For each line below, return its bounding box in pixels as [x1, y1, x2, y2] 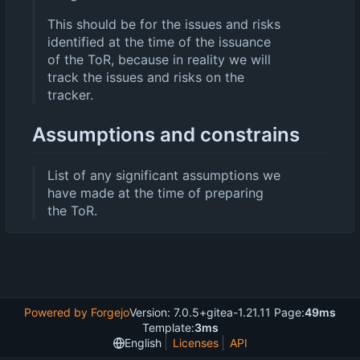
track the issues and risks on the [47, 68, 244, 85]
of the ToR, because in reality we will [47, 51, 271, 67]
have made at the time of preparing [47, 185, 264, 202]
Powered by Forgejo [24, 305, 129, 320]
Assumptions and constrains [32, 122, 300, 146]
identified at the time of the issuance [47, 33, 271, 50]
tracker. [47, 86, 93, 103]
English [124, 336, 162, 350]
